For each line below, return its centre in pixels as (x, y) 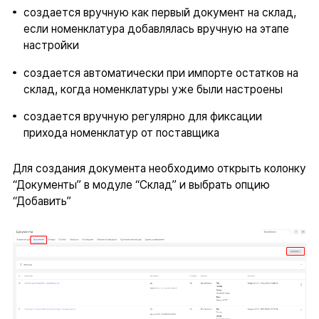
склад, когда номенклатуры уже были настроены (153, 89)
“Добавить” (42, 202)
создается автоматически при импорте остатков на (161, 73)
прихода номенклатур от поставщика (121, 133)
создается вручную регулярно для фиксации (142, 117)
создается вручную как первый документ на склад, (159, 13)
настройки (51, 46)
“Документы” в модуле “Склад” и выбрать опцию (141, 185)
